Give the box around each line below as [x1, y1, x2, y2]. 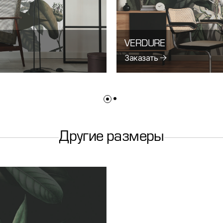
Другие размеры [59, 130, 164, 144]
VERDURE [124, 40, 165, 48]
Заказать [124, 53, 158, 63]
